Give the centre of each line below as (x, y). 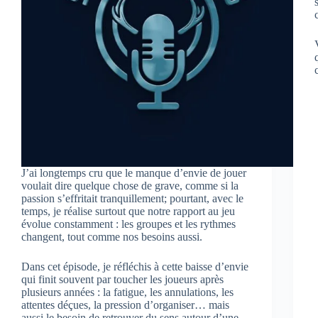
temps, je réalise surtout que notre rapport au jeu (128, 211)
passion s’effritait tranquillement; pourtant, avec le (132, 198)
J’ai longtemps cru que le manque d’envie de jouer (134, 172)
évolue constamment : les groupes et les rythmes (128, 224)
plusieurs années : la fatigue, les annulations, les (127, 292)
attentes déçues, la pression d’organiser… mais (125, 305)
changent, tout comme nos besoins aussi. (112, 236)
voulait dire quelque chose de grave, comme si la (130, 185)
